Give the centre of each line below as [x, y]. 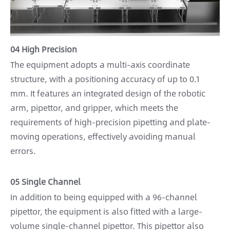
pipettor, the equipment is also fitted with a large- [106, 211]
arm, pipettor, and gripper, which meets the [94, 107]
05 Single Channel [45, 181]
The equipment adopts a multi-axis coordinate [100, 64]
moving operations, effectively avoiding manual [103, 136]
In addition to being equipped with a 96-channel [104, 197]
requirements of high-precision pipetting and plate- [110, 122]
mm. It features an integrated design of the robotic [108, 93]
